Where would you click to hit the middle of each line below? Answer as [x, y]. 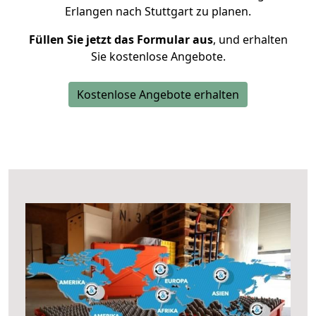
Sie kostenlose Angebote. [158, 56]
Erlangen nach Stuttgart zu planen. [158, 11]
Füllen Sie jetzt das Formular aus [121, 39]
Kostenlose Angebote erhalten [158, 95]
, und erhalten [250, 39]
